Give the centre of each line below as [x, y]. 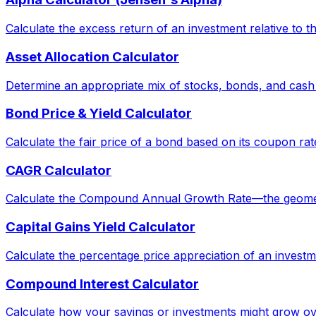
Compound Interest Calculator [102, 284]
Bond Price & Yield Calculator [99, 114]
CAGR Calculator [59, 170]
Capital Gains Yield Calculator [101, 227]
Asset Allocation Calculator [92, 56]
